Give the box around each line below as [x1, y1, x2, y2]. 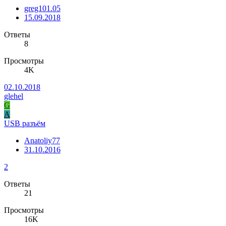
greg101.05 [24, 4, 61, 13]
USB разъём [4, 119, 45, 128]
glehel [4, 92, 23, 101]
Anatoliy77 [24, 136, 60, 145]
